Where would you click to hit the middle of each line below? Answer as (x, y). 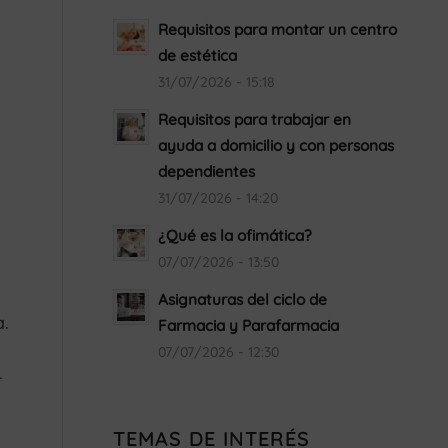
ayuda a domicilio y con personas (276, 145)
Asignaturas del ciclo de (243, 299)
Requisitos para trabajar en (255, 119)
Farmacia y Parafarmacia (249, 325)
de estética (198, 55)
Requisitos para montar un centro (278, 29)
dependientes (207, 171)
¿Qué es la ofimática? (235, 235)
